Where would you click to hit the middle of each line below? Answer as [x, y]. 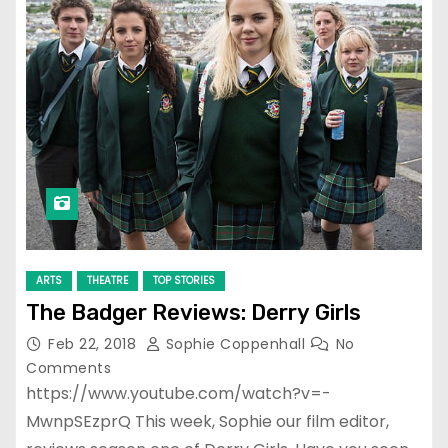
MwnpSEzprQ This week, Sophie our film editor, [207, 422]
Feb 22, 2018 [94, 344]
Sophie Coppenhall [235, 344]
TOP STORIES [184, 281]
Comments [68, 368]
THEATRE [107, 281]
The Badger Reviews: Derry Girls [193, 313]
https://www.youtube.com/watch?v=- [178, 394]
